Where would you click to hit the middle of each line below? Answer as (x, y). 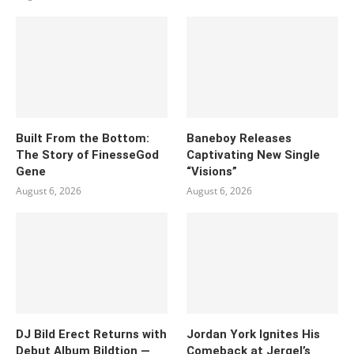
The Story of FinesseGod (87, 154)
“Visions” (212, 171)
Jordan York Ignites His (254, 334)
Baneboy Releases (239, 138)
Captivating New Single (254, 154)
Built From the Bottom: (83, 138)
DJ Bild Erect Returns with (91, 334)
